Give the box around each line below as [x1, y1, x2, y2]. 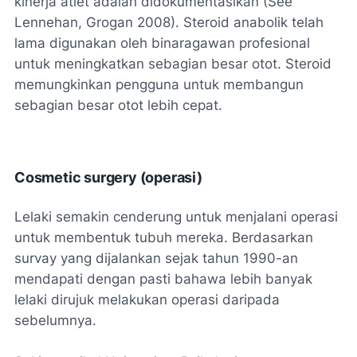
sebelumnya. [14, 312, 96, 328]
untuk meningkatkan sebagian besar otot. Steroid [14, 55, 331, 72]
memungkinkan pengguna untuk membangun [14, 76, 304, 92]
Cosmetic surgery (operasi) [14, 168, 202, 186]
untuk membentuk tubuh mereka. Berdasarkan [14, 229, 313, 245]
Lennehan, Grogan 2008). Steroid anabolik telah [14, 14, 324, 30]
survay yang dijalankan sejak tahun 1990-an [14, 249, 298, 266]
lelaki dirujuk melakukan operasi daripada [14, 291, 280, 308]
